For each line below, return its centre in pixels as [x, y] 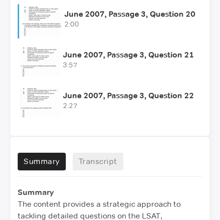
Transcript [98, 161]
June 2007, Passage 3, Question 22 [128, 95]
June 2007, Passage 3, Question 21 [128, 55]
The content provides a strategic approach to [99, 204]
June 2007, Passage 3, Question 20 [130, 14]
